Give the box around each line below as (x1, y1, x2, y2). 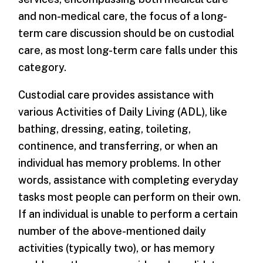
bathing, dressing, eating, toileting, (18, 122, 191, 135)
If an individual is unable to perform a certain (18, 207, 238, 220)
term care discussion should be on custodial (18, 26, 235, 39)
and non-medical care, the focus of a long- (18, 9, 228, 22)
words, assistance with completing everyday (18, 173, 239, 186)
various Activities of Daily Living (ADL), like (18, 105, 228, 118)
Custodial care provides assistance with (18, 88, 214, 101)
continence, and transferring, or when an (18, 139, 218, 152)
